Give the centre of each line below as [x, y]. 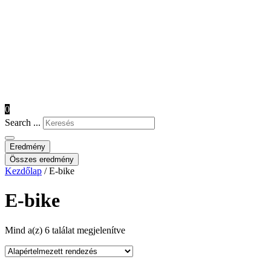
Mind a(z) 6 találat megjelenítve [65, 230]
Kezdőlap [23, 171]
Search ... [23, 122]
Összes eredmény [42, 159]
